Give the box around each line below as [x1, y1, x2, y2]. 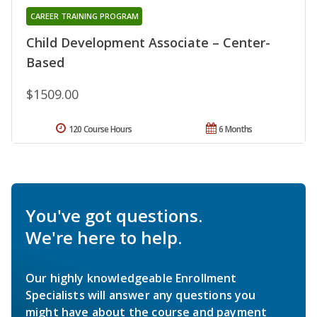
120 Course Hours [68, 122, 132, 135]
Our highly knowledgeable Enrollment [25, 270, 237, 286]
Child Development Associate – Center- [26, 33, 270, 51]
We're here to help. [25, 225, 182, 249]
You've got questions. [25, 203, 202, 227]
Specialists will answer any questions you [25, 287, 256, 303]
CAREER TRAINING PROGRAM [30, 10, 139, 21]
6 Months [219, 122, 253, 135]
